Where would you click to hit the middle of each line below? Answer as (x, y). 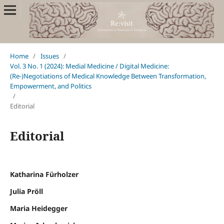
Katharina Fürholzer (44, 174)
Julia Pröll (26, 191)
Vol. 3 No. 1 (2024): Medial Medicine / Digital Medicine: (89, 66)
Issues (49, 56)
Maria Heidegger (38, 208)
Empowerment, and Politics (50, 86)
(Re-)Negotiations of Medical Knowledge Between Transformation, (108, 76)
